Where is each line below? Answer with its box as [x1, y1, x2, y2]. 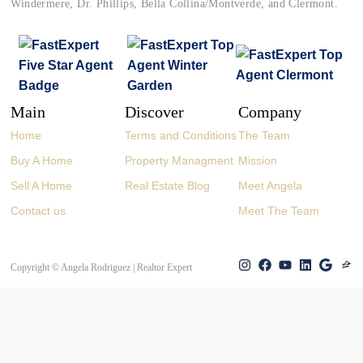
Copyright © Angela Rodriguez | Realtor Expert [11, 262, 193, 274]
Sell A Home [11, 178, 73, 192]
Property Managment [124, 153, 233, 167]
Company [238, 102, 302, 121]
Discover [124, 102, 184, 121]
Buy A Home [11, 153, 74, 167]
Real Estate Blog [124, 178, 210, 192]
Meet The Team [238, 203, 320, 217]
